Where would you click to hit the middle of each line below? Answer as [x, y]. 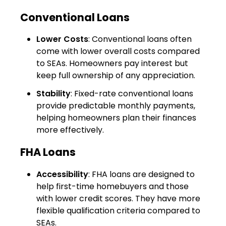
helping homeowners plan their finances [116, 118]
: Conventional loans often [140, 39]
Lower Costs [62, 39]
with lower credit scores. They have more [118, 198]
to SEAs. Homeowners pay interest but [112, 64]
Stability [53, 94]
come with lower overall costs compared [118, 51]
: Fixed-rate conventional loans [132, 94]
